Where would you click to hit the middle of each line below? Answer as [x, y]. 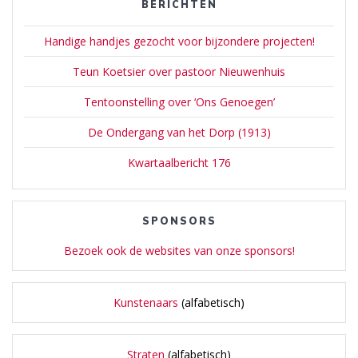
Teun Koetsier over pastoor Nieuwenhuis [179, 71]
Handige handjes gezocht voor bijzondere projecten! [179, 41]
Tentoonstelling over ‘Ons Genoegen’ [179, 101]
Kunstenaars [146, 302]
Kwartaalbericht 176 [179, 162]
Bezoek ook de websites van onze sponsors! [179, 250]
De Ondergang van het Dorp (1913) [179, 132]
